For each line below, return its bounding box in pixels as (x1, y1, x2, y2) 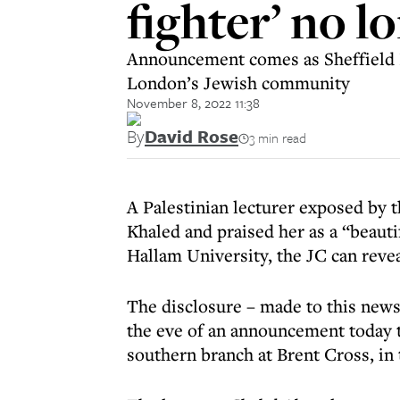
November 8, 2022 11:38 (127, 93, 260, 112)
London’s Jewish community (127, 71, 350, 95)
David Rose (145, 123, 238, 149)
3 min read (249, 128, 306, 147)
